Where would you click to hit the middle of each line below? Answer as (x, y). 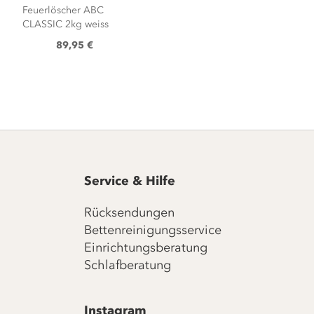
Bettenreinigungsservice (152, 230)
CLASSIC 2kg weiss (65, 24)
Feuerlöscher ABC (63, 10)
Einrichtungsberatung (145, 247)
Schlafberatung (127, 265)
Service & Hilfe (129, 181)
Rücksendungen (129, 212)
